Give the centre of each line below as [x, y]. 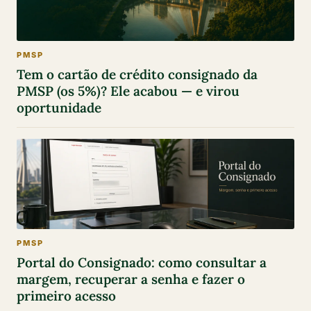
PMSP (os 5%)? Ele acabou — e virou [128, 91]
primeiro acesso [66, 296]
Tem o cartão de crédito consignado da [137, 74]
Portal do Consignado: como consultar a [142, 263]
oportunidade [59, 107]
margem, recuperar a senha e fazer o [131, 279]
